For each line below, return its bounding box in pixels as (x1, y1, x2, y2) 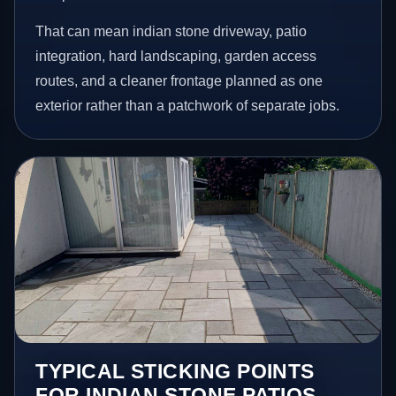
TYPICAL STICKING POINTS (35, 359, 315, 383)
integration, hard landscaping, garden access (35, 48, 317, 64)
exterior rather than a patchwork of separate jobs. (35, 97, 340, 113)
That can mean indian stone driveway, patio (35, 23, 308, 39)
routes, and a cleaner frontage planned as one (35, 72, 324, 88)
